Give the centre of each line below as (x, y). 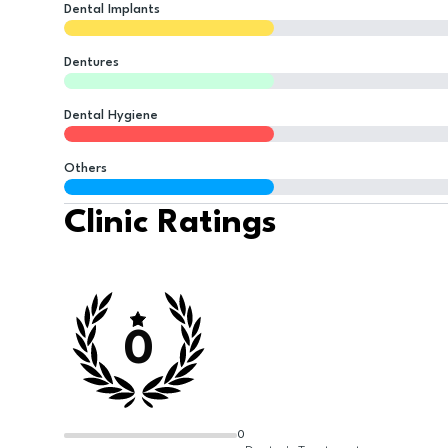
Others (85, 168)
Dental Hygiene (111, 115)
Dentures (91, 62)
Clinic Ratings (170, 223)
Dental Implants (112, 9)
